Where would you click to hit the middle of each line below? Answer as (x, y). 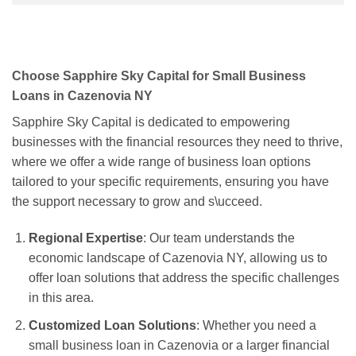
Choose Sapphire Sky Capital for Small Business (159, 76)
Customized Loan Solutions (112, 325)
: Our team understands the (219, 238)
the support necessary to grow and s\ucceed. (137, 202)
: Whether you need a (256, 325)
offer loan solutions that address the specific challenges (184, 278)
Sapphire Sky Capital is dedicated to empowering (151, 122)
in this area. (61, 298)
